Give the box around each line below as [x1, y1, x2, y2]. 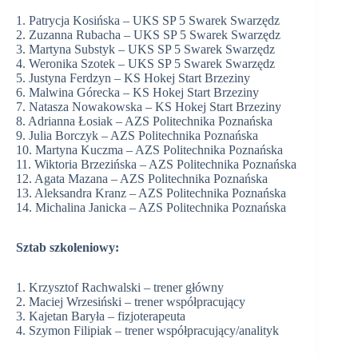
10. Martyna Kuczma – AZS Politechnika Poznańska [16, 142, 283, 157]
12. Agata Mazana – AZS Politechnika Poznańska [16, 171, 268, 185]
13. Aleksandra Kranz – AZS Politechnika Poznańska [16, 185, 286, 200]
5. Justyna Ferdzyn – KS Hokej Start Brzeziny [16, 70, 250, 85]
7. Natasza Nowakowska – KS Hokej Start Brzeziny [16, 99, 281, 113]
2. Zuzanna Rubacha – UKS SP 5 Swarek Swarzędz [16, 27, 280, 42]
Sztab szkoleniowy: [16, 240, 119, 254]
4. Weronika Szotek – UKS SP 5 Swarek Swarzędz [16, 56, 275, 70]
